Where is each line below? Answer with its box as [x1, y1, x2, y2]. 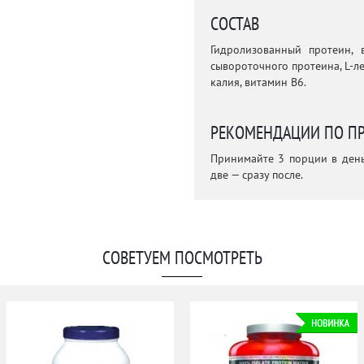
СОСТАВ [210, 14, 259, 35]
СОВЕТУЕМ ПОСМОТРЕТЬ [102, 248, 262, 269]
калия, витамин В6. [210, 76, 306, 89]
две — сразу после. [210, 168, 303, 182]
